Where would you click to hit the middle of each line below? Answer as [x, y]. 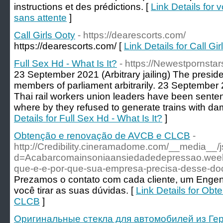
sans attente [40, 18]
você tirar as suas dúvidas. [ [75, 190]
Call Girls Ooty [45, 35]
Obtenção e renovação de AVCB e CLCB [102, 136]
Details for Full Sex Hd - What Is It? [88, 118]
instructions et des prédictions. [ [82, 7]
